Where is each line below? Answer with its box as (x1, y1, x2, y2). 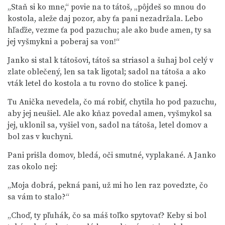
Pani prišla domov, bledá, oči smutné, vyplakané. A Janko (8, 150, 216, 160)
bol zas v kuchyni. (8, 132, 73, 142)
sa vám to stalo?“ (8, 192, 69, 202)
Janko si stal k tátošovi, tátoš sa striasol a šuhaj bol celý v (8, 55, 213, 65)
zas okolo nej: (8, 162, 57, 172)
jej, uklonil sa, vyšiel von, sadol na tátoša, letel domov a (8, 120, 208, 130)
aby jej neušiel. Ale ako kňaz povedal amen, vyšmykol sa (8, 108, 212, 119)
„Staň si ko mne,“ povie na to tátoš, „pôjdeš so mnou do (8, 2, 206, 12)
